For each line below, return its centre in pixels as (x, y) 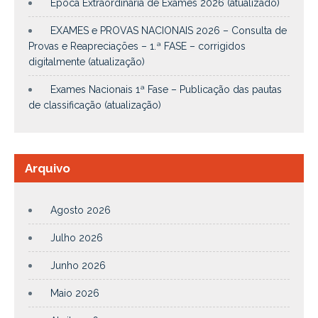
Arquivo (48, 168)
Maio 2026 (75, 293)
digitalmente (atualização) (87, 61)
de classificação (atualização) (95, 105)
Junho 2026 (78, 265)
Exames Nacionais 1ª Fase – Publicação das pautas (166, 89)
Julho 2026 (77, 237)
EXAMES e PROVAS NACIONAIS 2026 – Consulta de (169, 30)
